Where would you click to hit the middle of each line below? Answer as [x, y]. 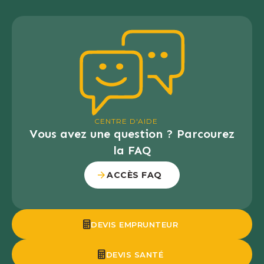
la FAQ [132, 151]
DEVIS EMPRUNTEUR [135, 225]
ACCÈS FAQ [134, 175]
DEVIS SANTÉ [134, 255]
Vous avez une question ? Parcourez [132, 134]
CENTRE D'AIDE [126, 121]
